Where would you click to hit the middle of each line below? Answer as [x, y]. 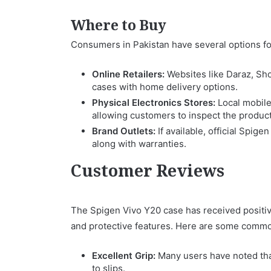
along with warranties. [139, 143]
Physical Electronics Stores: [154, 102]
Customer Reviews [148, 173]
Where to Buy [119, 27]
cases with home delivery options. [165, 87]
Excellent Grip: [124, 255]
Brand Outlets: [124, 131]
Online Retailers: [128, 74]
